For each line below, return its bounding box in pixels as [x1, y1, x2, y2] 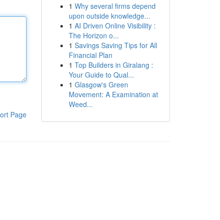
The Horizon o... [68, 30, 119, 40]
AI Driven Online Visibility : [74, 21, 156, 30]
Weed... [68, 99, 93, 109]
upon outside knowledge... [68, 11, 150, 21]
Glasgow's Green [74, 80, 128, 89]
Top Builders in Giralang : [74, 60, 153, 70]
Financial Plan [68, 50, 112, 60]
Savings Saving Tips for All [74, 40, 157, 50]
